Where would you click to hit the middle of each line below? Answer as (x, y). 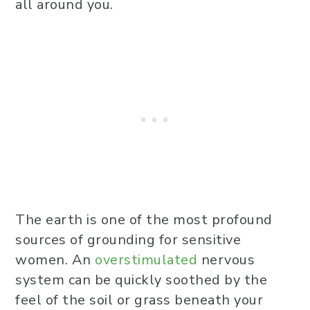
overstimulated (146, 260)
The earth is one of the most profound (144, 220)
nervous (226, 260)
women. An (55, 260)
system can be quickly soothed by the (141, 280)
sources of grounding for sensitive (128, 240)
